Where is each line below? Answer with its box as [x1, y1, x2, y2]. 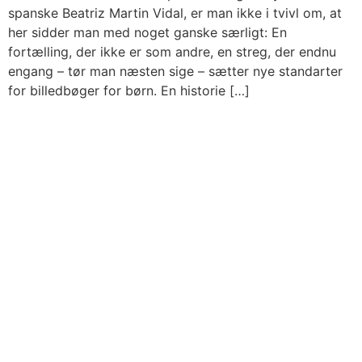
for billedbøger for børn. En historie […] [8, 82, 250, 99]
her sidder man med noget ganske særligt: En [8, 24, 287, 41]
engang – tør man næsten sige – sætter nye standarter [8, 63, 343, 80]
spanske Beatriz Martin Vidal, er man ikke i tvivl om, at [8, 5, 342, 22]
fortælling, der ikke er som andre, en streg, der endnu [8, 44, 336, 61]
